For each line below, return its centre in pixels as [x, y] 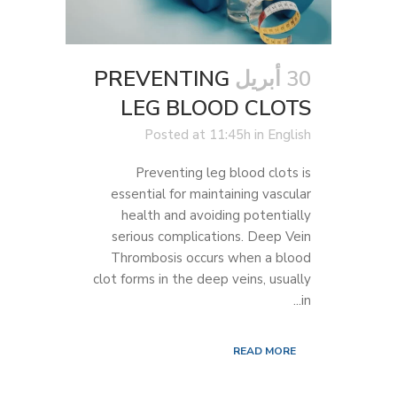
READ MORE [265, 350]
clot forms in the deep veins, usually [202, 279]
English [289, 134]
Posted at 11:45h [198, 134]
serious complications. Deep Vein [211, 236]
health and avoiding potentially [216, 215]
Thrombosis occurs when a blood [211, 257]
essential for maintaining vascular [211, 194]
